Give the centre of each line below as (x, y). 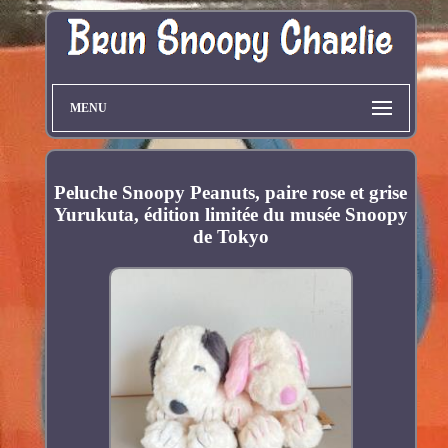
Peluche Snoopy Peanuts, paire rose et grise (231, 193)
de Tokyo (230, 237)
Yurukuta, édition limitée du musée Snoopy (230, 215)
